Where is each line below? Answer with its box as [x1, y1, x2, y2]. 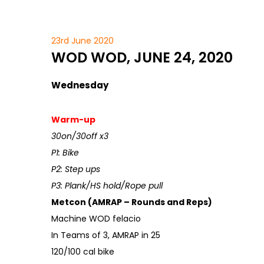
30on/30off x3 [51, 130, 108, 142]
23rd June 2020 [51, 35, 114, 47]
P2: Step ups [51, 163, 100, 175]
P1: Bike [51, 147, 79, 159]
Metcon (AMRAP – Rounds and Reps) [51, 196, 212, 208]
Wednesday [51, 79, 108, 91]
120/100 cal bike [51, 246, 114, 258]
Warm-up [51, 114, 95, 126]
